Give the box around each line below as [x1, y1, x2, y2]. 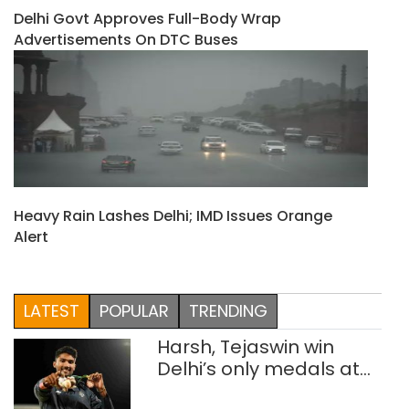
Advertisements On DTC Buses [14, 29, 238, 51]
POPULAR [100, 299, 169, 323]
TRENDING [189, 299, 267, 323]
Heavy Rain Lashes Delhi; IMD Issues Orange [14, 205, 332, 227]
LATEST [24, 299, 79, 323]
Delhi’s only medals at [156, 356, 360, 383]
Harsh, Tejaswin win [156, 334, 334, 361]
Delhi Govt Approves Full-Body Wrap [14, 8, 281, 30]
